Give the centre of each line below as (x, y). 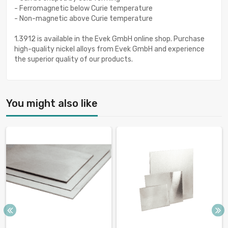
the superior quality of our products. (74, 60)
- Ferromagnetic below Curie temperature (83, 9)
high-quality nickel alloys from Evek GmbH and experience (109, 49)
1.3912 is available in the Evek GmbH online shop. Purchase (109, 39)
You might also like (52, 104)
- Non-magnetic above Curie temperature (83, 19)
